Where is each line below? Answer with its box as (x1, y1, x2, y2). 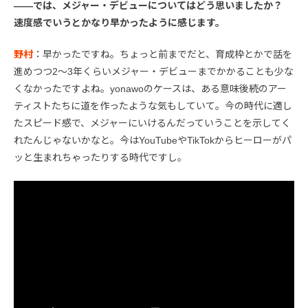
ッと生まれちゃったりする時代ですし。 (14, 152, 187, 164)
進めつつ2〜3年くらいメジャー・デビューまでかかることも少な (14, 66, 294, 78)
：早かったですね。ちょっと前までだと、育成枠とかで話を (33, 49, 292, 60)
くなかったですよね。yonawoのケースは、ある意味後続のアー (14, 83, 287, 95)
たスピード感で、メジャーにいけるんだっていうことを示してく (14, 118, 291, 129)
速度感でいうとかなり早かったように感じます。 (14, 17, 225, 29)
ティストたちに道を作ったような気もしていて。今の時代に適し (14, 100, 292, 112)
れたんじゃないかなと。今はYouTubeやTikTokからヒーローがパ (14, 135, 291, 146)
